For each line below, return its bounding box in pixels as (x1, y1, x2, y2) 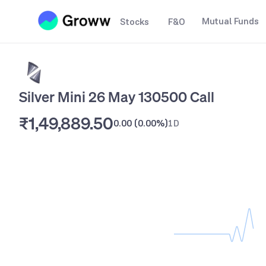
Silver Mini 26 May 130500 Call (19, 87, 214, 106)
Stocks (120, 15, 149, 28)
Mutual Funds (202, 15, 259, 27)
